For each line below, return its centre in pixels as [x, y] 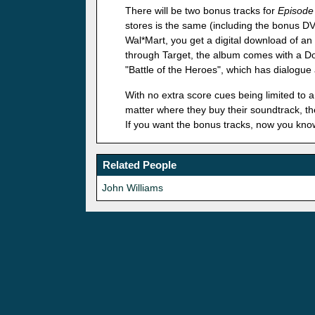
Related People [140, 165]
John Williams [133, 188]
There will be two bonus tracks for [201, 11]
